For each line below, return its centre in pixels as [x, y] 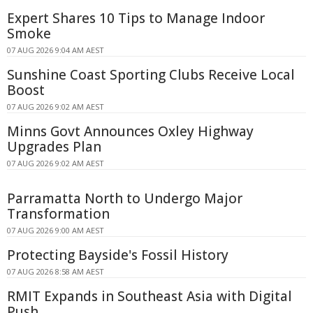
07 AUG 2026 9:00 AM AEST [56, 231]
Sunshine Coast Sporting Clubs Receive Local [151, 75]
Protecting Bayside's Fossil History [118, 255]
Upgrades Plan [54, 147]
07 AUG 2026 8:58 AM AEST [56, 272]
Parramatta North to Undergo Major [125, 199]
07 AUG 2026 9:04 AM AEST [56, 50]
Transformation [58, 214]
